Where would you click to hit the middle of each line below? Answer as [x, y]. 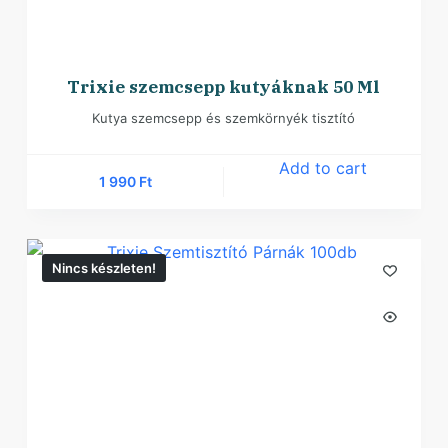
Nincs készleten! [103, 267]
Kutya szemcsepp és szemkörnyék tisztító [224, 117]
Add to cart [322, 167]
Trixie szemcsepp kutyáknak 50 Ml [224, 86]
